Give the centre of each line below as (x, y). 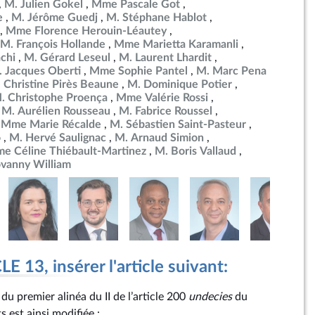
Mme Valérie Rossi (162, 98)
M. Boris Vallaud (195, 151)
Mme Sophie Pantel (139, 71)
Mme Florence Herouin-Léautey (86, 31)
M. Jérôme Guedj (54, 18)
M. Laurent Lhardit (165, 58)
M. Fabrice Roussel (166, 111)
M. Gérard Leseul (67, 58)
